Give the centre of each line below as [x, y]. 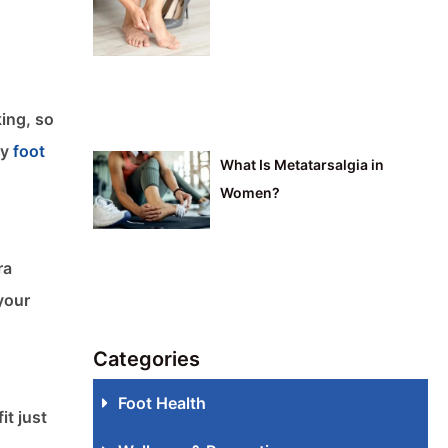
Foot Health [161, 403]
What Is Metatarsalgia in [302, 165]
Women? [250, 193]
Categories [146, 359]
